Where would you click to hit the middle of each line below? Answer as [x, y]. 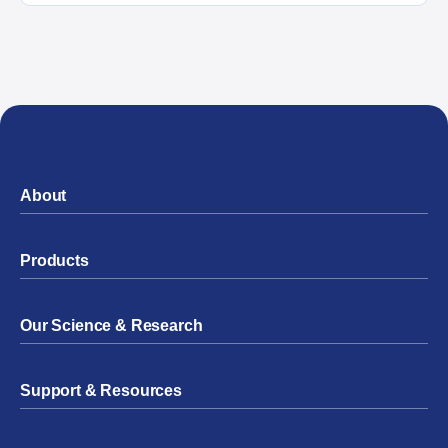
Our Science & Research [111, 326]
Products [54, 261]
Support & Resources [101, 391]
